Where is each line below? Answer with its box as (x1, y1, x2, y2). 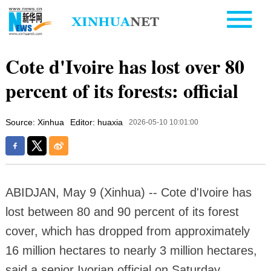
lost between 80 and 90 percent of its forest (5, 204, 239, 218)
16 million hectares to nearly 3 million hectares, (5, 243, 257, 257)
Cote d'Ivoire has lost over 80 (5, 51, 244, 80)
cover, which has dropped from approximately (5, 224, 250, 238)
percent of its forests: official (5, 76, 238, 105)
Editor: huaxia (70, 117, 123, 127)
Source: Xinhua (5, 117, 64, 127)
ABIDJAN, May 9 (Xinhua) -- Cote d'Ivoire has (5, 185, 252, 199)
